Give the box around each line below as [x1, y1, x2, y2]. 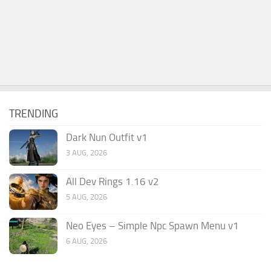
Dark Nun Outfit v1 [66, 131, 148, 143]
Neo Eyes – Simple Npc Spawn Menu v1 [66, 219, 239, 232]
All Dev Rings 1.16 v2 [66, 175, 159, 188]
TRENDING [9, 106, 58, 120]
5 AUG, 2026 [66, 192, 107, 201]
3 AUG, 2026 [66, 148, 107, 157]
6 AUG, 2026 [66, 236, 107, 246]
